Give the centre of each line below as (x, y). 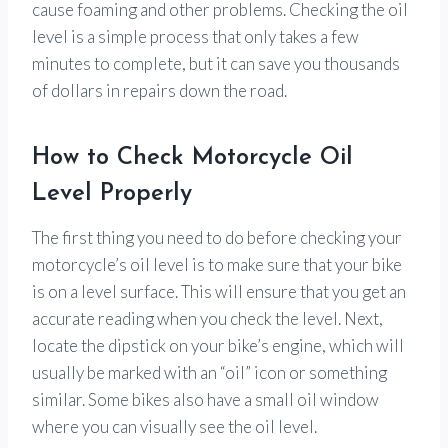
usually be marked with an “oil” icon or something (209, 372)
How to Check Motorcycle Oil (192, 157)
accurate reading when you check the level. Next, (207, 318)
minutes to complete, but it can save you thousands (216, 63)
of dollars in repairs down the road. (159, 90)
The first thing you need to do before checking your (217, 237)
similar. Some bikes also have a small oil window (205, 399)
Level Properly (112, 193)
